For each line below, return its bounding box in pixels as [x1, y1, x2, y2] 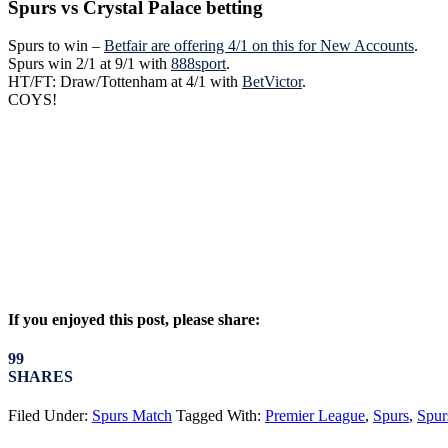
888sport [171, 55, 226, 73]
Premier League [265, 407, 365, 425]
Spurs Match [92, 407, 172, 425]
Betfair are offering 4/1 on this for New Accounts [104, 37, 414, 55]
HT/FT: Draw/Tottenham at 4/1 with [8, 73, 242, 91]
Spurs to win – [8, 37, 104, 55]
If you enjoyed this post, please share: [8, 310, 260, 328]
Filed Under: [8, 407, 92, 425]
